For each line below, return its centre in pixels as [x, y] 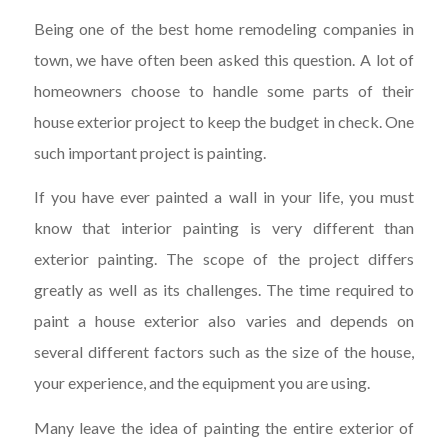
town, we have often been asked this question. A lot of [224, 59]
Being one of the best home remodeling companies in [224, 28]
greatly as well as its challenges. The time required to [224, 290]
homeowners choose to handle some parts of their [224, 90]
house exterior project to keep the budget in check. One [224, 121]
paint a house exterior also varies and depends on [224, 321]
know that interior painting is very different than [224, 228]
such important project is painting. [149, 152]
